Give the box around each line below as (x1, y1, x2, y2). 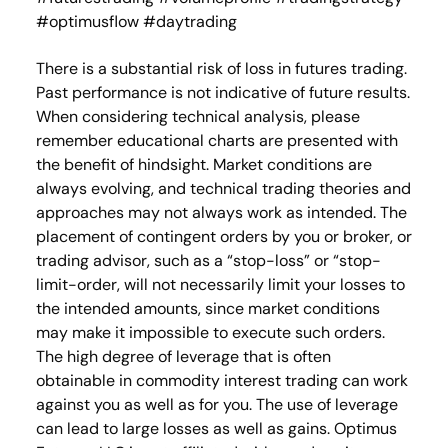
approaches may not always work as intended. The (35, 201, 407, 223)
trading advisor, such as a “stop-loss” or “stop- (35, 249, 381, 271)
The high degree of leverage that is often (35, 345, 331, 367)
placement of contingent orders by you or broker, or (35, 225, 412, 247)
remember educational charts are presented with (35, 129, 398, 151)
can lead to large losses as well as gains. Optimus (35, 417, 397, 439)
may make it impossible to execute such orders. (35, 321, 385, 343)
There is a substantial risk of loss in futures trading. (35, 57, 407, 79)
